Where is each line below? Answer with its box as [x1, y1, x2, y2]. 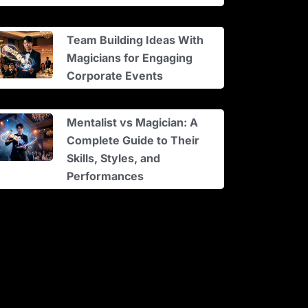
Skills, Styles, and [67, 151, 161, 165]
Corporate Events [67, 68, 164, 82]
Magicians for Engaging [67, 50, 193, 65]
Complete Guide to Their [67, 133, 200, 147]
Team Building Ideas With [67, 32, 204, 47]
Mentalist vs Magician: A [67, 115, 199, 129]
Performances [67, 168, 144, 183]
